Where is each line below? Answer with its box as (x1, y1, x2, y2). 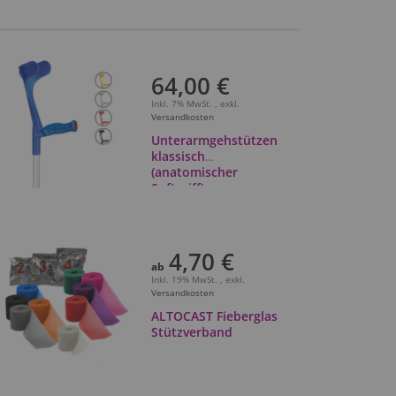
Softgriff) (150, 179, 204, 196)
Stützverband (150, 323, 232, 340)
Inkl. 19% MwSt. (150, 272, 220, 286)
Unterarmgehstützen (150, 131, 278, 148)
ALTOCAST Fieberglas (150, 307, 278, 324)
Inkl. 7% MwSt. (150, 96, 215, 110)
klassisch (150, 147, 205, 164)
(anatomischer (150, 163, 238, 180)
